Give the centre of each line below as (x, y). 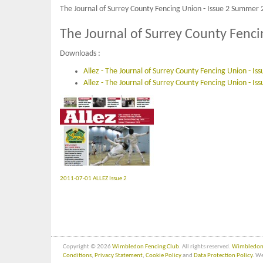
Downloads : (80, 53)
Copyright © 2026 (87, 247)
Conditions (77, 255)
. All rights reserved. (205, 247)
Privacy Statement (119, 255)
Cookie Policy (163, 255)
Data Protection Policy (223, 255)
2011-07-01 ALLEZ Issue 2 (93, 178)
